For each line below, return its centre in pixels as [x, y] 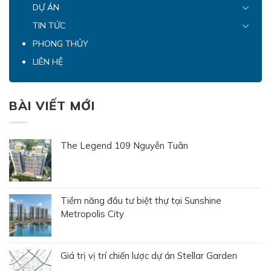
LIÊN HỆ [48, 62]
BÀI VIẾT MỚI [52, 106]
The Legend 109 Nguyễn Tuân [124, 145]
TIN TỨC [49, 25]
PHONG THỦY [60, 44]
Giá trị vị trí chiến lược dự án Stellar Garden [149, 255]
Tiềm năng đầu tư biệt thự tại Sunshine [141, 200]
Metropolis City [92, 214]
